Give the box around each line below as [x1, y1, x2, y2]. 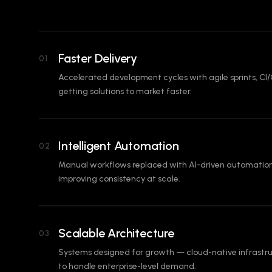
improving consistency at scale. [58, 174, 180, 184]
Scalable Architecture [58, 226, 174, 240]
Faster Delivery [58, 51, 137, 66]
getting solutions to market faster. [58, 86, 192, 97]
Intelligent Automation [58, 138, 179, 153]
